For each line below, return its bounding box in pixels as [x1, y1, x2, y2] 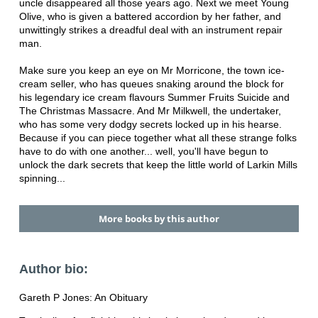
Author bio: [18, 262, 88, 277]
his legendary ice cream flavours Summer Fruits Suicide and [18, 91, 290, 103]
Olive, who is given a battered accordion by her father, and [18, 10, 281, 22]
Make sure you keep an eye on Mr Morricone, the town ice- [18, 64, 285, 76]
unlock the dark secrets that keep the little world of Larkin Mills [18, 158, 297, 170]
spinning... [18, 172, 65, 184]
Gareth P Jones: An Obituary [18, 292, 148, 304]
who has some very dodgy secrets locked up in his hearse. [18, 118, 282, 130]
